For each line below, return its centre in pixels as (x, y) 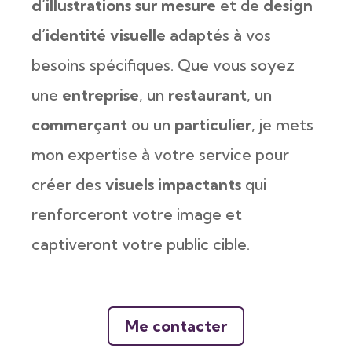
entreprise (101, 95)
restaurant (207, 95)
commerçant (79, 125)
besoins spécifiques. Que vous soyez (163, 65)
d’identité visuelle (99, 35)
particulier (213, 125)
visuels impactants (173, 184)
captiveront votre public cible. (141, 244)
